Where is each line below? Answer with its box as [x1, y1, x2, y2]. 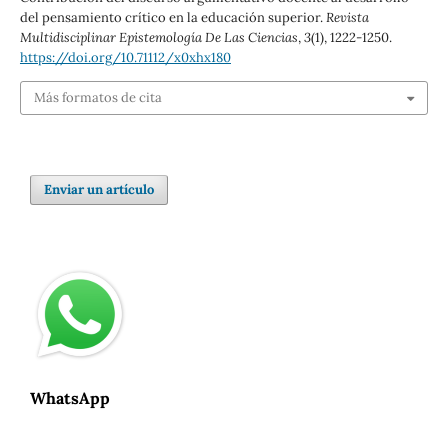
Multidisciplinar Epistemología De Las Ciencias [19, 28, 298, 46]
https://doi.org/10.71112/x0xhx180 [19, 48, 231, 66]
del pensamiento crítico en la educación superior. [19, 8, 326, 26]
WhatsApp [30, 388, 110, 409]
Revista [325, 8, 369, 26]
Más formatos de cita [33, 89, 162, 107]
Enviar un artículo [44, 181, 155, 199]
